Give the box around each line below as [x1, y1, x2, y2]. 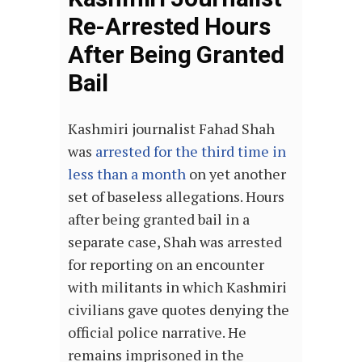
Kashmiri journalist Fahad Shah [68, 119, 275, 138]
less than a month [68, 164, 186, 183]
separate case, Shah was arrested [68, 232, 282, 251]
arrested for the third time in [95, 141, 286, 161]
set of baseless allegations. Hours [68, 187, 284, 206]
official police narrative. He [68, 322, 246, 342]
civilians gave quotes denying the [68, 300, 289, 319]
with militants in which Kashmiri [68, 277, 287, 297]
